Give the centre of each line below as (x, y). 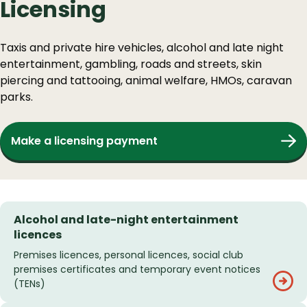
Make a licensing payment (84, 141)
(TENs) (29, 284)
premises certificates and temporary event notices (137, 270)
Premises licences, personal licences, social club (128, 255)
